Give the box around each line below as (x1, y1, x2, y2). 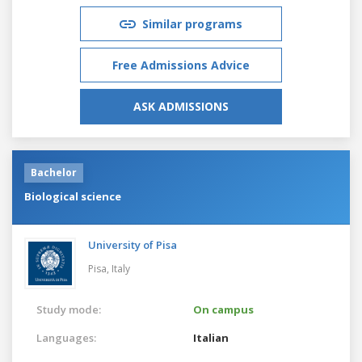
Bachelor (31, 165, 77, 179)
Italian (193, 330, 229, 345)
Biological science (24, 188, 121, 204)
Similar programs (142, 15, 242, 32)
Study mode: (36, 301, 101, 317)
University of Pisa (88, 237, 177, 252)
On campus (193, 301, 254, 317)
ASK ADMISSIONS (133, 98, 229, 114)
